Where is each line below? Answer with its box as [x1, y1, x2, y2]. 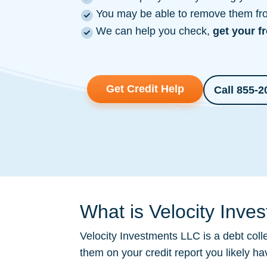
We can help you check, [96, 25, 213, 37]
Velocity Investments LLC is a [80, 230, 223, 242]
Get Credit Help [106, 83, 184, 95]
